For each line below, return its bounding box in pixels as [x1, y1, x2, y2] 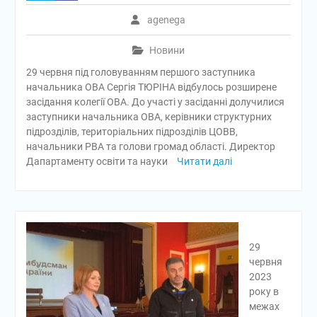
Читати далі [176, 156, 232, 167]
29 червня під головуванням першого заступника [25, 67, 255, 78]
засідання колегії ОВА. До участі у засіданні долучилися [25, 96, 284, 108]
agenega [147, 14, 186, 25]
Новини [149, 45, 185, 56]
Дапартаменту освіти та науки [25, 156, 170, 167]
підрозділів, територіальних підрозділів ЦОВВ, [25, 126, 238, 137]
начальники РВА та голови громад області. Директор [25, 141, 275, 152]
